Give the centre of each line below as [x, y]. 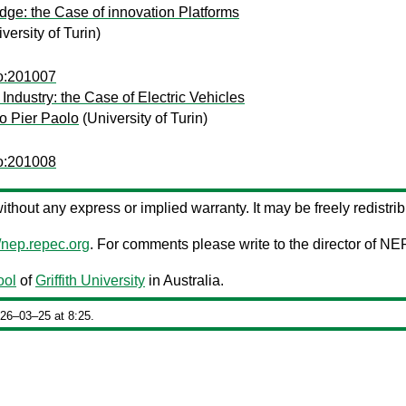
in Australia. [184, 280]
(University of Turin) [143, 118]
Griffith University [90, 280]
